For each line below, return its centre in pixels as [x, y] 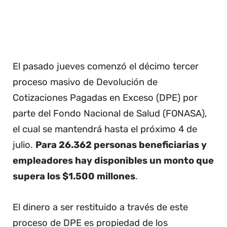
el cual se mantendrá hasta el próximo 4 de [105, 129]
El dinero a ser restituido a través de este [100, 207]
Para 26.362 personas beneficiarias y [121, 145]
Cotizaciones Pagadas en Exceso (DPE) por [105, 98]
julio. [24, 145]
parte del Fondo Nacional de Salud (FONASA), [110, 114]
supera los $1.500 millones [74, 177]
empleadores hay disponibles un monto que [113, 161]
